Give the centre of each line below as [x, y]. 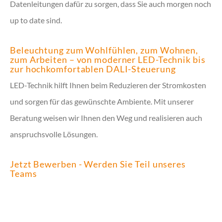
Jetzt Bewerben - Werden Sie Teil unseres [98, 164]
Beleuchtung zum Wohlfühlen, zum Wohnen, [104, 50]
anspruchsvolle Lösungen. [54, 134]
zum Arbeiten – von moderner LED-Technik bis [108, 59]
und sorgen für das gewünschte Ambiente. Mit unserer [102, 102]
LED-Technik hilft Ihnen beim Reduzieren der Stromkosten [108, 85]
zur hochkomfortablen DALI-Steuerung [93, 69]
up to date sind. [36, 20]
